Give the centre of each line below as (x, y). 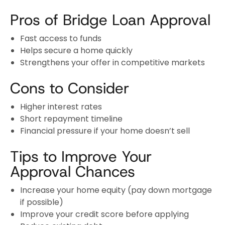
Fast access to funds (61, 38)
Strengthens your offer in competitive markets (113, 62)
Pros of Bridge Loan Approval (110, 20)
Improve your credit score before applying (104, 214)
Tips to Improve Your (81, 156)
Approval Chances (73, 171)
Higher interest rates (61, 106)
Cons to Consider (70, 88)
